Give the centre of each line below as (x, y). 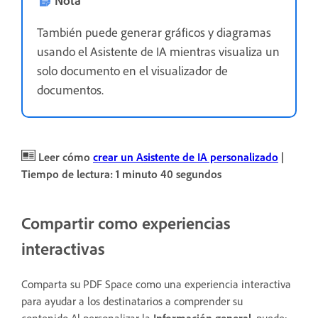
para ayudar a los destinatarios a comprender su (132, 301)
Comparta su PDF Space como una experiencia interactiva (156, 284)
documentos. (70, 89)
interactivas (63, 248)
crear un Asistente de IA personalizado (186, 157)
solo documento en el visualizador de (132, 70)
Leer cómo (64, 157)
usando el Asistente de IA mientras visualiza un (158, 51)
